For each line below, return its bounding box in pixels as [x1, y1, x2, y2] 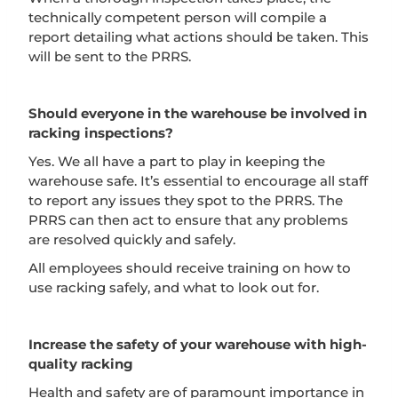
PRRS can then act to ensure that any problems [28, 211, 348, 228]
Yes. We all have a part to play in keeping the [28, 152, 325, 170]
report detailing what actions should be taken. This [28, 28, 369, 45]
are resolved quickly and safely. [28, 230, 235, 248]
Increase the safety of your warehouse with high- [28, 335, 367, 353]
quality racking [28, 354, 133, 372]
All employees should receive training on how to [28, 259, 351, 276]
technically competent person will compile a [28, 8, 327, 26]
